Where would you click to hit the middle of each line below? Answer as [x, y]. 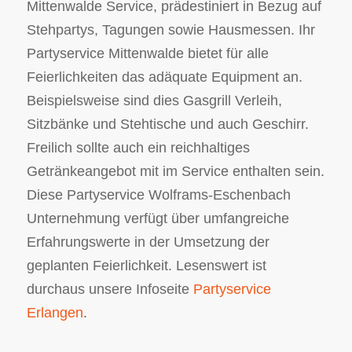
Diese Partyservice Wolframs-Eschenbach [158, 194]
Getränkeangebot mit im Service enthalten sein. [175, 171]
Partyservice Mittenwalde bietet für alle [147, 53]
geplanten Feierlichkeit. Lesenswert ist [146, 265]
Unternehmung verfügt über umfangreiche [158, 218]
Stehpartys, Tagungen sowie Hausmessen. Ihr [170, 29]
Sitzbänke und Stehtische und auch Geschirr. [167, 124]
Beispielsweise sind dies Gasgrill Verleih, [154, 100]
